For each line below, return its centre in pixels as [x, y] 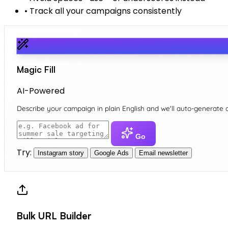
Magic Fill [36, 69]
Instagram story [61, 153]
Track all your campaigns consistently [105, 11]
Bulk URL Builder [54, 216]
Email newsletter [163, 153]
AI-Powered [41, 91]
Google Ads [111, 153]
